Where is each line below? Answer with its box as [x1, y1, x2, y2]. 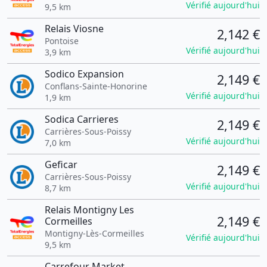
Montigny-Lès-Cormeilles [44, 228, 144, 239]
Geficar [44, 158, 77, 171]
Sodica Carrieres [44, 113, 119, 126]
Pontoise [44, 35, 79, 46]
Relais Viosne [44, 22, 104, 35]
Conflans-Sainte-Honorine [44, 80, 147, 92]
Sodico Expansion [44, 67, 124, 80]
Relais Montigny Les [44, 203, 134, 216]
